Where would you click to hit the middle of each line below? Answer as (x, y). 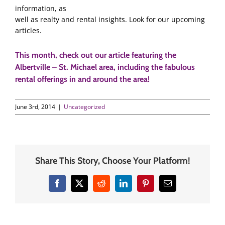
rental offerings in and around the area (81, 79)
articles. (28, 30)
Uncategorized (84, 106)
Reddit (111, 187)
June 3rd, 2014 (35, 106)
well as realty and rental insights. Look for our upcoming (110, 19)
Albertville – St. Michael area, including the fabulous (105, 67)
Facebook (72, 187)
